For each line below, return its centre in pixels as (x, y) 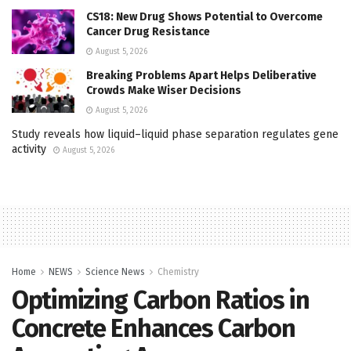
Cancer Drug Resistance (148, 31)
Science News (115, 271)
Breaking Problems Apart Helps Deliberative (201, 75)
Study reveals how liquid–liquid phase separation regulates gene (175, 134)
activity (29, 149)
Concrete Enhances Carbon (154, 328)
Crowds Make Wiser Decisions (164, 90)
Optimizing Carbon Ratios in (161, 300)
